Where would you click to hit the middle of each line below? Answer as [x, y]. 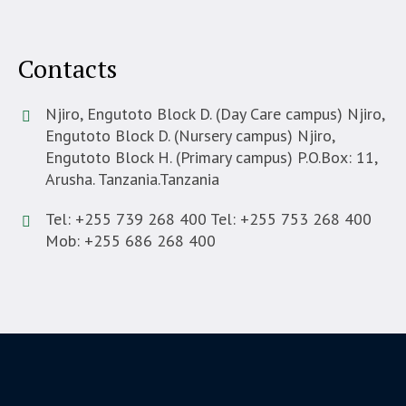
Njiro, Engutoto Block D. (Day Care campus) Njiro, [215, 113]
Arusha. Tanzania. [102, 179]
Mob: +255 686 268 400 [130, 240]
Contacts [68, 68]
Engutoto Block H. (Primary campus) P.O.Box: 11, [211, 157]
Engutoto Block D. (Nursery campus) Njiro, [190, 135]
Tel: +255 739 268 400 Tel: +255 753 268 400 [208, 218]
